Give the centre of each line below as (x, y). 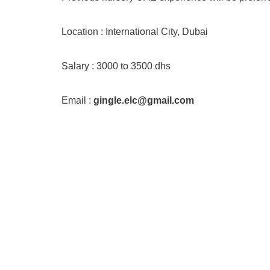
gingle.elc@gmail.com (144, 100)
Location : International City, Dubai (135, 32)
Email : (77, 100)
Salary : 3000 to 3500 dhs (116, 66)
